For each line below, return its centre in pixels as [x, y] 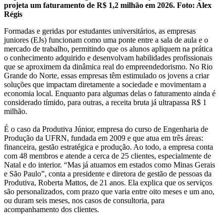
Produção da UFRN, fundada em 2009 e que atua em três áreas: [104, 138]
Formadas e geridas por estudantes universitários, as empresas [100, 31]
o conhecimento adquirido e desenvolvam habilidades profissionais [108, 57]
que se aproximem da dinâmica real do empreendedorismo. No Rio [108, 66]
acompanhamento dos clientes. [52, 209]
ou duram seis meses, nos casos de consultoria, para [84, 200]
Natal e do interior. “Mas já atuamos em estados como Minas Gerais [110, 165]
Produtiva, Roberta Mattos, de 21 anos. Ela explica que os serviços [108, 182]
